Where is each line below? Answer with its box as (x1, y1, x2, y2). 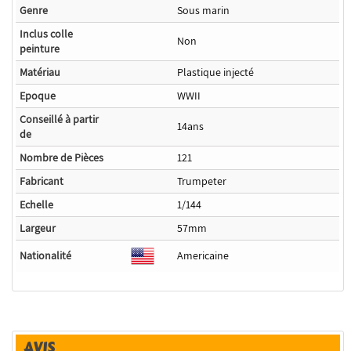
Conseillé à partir (20, 112, 100, 127)
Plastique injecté (177, 65, 255, 80)
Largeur (20, 221, 56, 236)
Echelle (20, 197, 54, 212)
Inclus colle (20, 27, 74, 42)
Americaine (177, 248, 230, 263)
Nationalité (20, 248, 72, 263)
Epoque (20, 89, 56, 103)
